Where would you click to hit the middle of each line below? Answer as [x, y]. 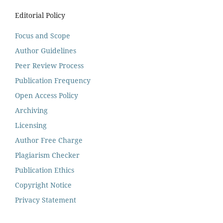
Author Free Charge [49, 140]
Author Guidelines [46, 50]
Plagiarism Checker [47, 155]
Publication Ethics [45, 170]
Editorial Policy [40, 15]
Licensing [31, 125]
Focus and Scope [43, 35]
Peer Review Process [49, 65]
